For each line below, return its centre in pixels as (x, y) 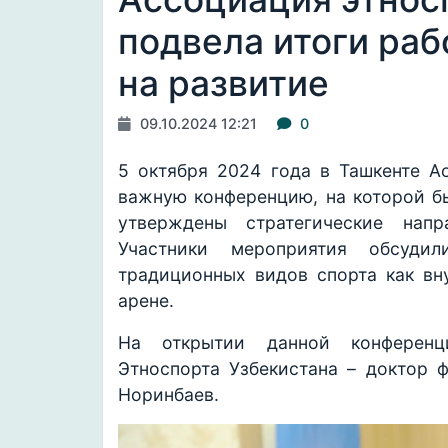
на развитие (223, 84)
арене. (146, 301)
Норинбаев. (168, 395)
